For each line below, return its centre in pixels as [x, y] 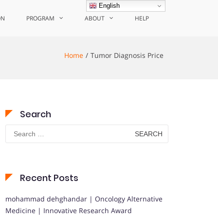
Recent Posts [49, 178]
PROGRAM [40, 18]
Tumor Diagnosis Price [127, 55]
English [109, 5]
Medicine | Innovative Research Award [69, 210]
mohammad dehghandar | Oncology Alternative [84, 199]
